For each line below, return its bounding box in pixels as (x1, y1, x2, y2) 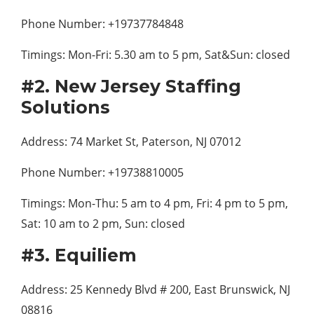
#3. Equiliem (21, 245, 137, 266)
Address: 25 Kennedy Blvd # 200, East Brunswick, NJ (21, 282, 290, 297)
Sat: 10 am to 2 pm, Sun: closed (21, 216, 185, 231)
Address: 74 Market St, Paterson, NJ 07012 (21, 134, 241, 149)
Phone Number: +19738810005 (21, 165, 184, 180)
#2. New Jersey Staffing (21, 76, 241, 97)
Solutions (21, 97, 110, 118)
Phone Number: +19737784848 (21, 16, 184, 32)
